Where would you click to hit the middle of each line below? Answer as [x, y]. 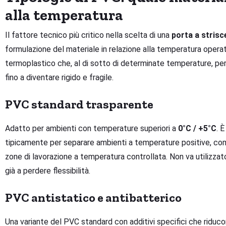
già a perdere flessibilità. [48, 171]
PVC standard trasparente [79, 104]
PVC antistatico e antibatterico [93, 198]
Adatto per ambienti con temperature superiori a [92, 129]
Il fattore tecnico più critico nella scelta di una [88, 35]
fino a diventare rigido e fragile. [59, 78]
